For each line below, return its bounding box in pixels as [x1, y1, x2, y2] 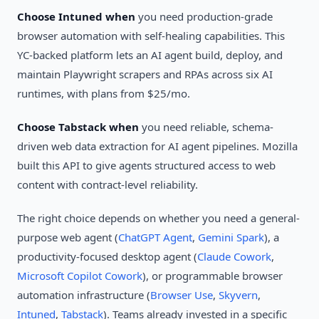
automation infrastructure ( [17, 288, 150, 302]
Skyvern [219, 288, 258, 302]
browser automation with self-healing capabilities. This [17, 28, 285, 43]
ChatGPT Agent [118, 230, 192, 244]
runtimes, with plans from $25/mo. [17, 86, 190, 100]
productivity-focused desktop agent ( [17, 249, 197, 263]
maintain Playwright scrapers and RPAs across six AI [17, 67, 273, 81]
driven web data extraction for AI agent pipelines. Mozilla [17, 139, 298, 153]
